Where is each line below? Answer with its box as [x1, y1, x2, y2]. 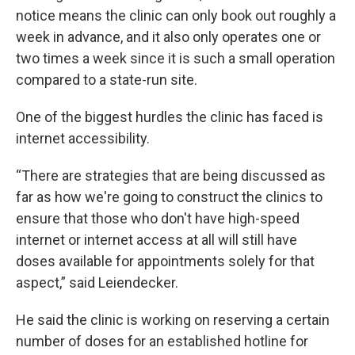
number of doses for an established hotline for [16, 333, 308, 350]
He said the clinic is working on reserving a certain [16, 311, 330, 329]
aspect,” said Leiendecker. [16, 274, 178, 292]
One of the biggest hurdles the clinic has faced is [16, 109, 323, 126]
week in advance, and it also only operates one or [16, 29, 321, 46]
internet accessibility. [16, 130, 150, 147]
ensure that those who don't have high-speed [16, 210, 300, 227]
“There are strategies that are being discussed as [16, 167, 326, 185]
